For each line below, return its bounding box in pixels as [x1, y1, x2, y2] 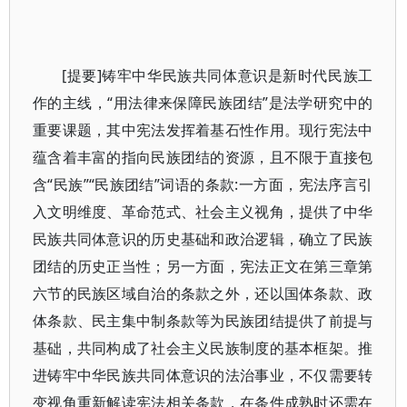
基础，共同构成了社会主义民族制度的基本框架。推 [33, 338, 373, 358]
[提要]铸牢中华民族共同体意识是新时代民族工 [62, 65, 373, 85]
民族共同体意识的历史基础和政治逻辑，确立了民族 [33, 229, 373, 249]
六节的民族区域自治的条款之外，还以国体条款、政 [33, 283, 373, 303]
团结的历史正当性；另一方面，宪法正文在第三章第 [33, 256, 373, 276]
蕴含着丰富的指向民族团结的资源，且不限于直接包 [33, 147, 373, 167]
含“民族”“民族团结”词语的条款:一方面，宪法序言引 [33, 174, 373, 194]
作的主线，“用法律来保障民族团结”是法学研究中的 [33, 93, 373, 113]
